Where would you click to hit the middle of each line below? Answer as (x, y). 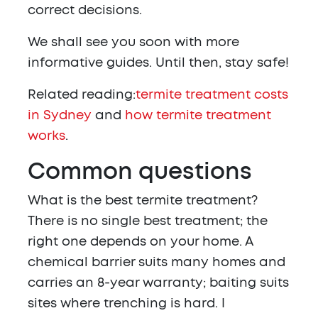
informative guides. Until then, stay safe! (158, 64)
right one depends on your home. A (141, 242)
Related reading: (82, 95)
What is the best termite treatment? (143, 201)
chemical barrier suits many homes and (157, 263)
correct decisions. (85, 11)
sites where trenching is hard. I (126, 304)
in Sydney (60, 116)
